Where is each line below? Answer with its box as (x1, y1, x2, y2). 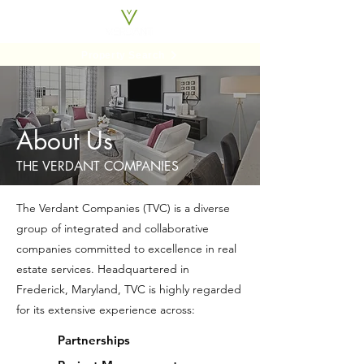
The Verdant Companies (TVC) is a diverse (16, 201, 230, 215)
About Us (16, 124, 113, 157)
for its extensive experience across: (16, 302, 195, 317)
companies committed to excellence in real (16, 241, 236, 256)
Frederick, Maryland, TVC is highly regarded (16, 282, 241, 297)
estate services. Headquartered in (16, 262, 189, 276)
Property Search (81, 49, 165, 61)
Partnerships (58, 332, 130, 348)
